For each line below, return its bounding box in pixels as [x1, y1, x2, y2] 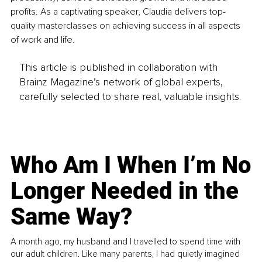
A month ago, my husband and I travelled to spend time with [11, 236, 241, 247]
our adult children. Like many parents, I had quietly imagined [11, 248, 240, 259]
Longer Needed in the [11, 177, 239, 205]
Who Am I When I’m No [11, 151, 251, 179]
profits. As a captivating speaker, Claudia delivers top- [11, 6, 226, 18]
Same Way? [11, 202, 133, 230]
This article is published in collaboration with [19, 60, 218, 74]
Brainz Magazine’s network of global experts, [19, 75, 223, 88]
